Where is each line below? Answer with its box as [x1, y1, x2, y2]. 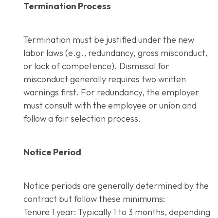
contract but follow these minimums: [23, 193, 165, 204]
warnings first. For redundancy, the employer [23, 86, 199, 98]
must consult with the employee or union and [23, 99, 197, 111]
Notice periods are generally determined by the [23, 180, 209, 191]
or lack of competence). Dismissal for [23, 60, 169, 72]
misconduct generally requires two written [23, 73, 186, 85]
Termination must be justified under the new [23, 34, 194, 45]
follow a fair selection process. [23, 112, 141, 124]
